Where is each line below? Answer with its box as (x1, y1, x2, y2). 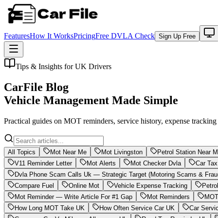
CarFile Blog (4, 80, 69, 93)
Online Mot (69, 182, 99, 189)
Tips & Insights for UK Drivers (16, 62, 111, 71)
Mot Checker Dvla (130, 159, 181, 167)
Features (4, 32, 30, 40)
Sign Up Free (159, 33, 196, 40)
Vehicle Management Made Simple (4, 93, 178, 107)
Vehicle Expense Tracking (114, 182, 187, 189)
